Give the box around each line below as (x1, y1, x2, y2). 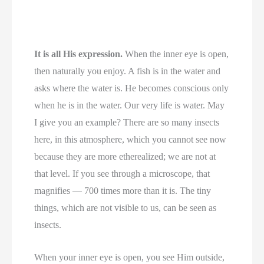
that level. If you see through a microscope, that (34, 169, 210, 179)
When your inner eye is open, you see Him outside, (34, 252, 225, 262)
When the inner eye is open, (123, 49, 229, 60)
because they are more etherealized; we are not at (34, 151, 216, 162)
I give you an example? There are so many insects (34, 117, 220, 128)
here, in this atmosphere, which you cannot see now (34, 134, 227, 145)
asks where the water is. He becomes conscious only (34, 83, 229, 94)
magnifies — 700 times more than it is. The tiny (34, 186, 212, 196)
